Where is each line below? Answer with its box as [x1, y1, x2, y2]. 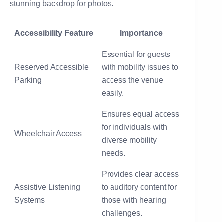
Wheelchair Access [14, 129, 82, 138]
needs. [102, 148, 125, 157]
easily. [102, 88, 124, 97]
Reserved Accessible [14, 62, 89, 71]
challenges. [102, 208, 142, 217]
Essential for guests [102, 50, 170, 58]
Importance [120, 28, 163, 37]
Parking [14, 75, 42, 84]
